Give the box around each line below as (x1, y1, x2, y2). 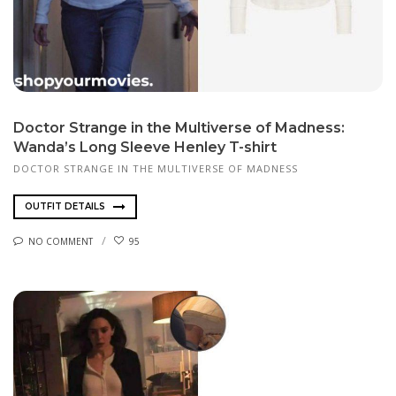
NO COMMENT (28, 234, 93, 247)
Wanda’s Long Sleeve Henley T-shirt (13, 139, 277, 156)
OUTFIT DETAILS (25, 201, 108, 213)
